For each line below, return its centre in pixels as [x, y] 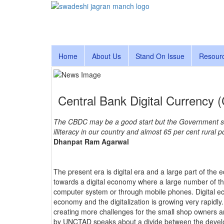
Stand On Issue [160, 56]
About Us [106, 56]
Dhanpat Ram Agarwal [91, 142]
